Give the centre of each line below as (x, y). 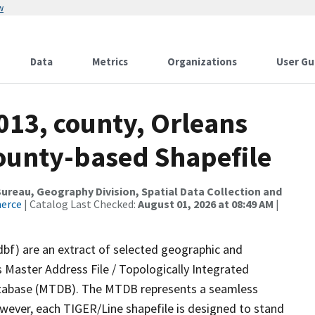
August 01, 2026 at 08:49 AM (206, 204)
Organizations (202, 62)
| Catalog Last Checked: (80, 204)
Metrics (110, 62)
